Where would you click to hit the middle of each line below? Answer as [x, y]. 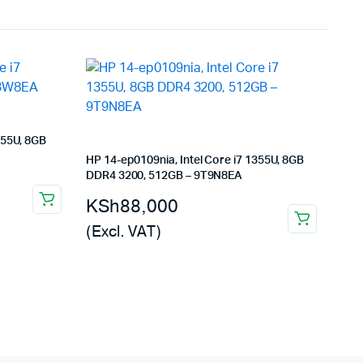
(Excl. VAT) [124, 232]
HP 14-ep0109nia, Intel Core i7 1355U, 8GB [195, 160]
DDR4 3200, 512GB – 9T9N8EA [164, 176]
